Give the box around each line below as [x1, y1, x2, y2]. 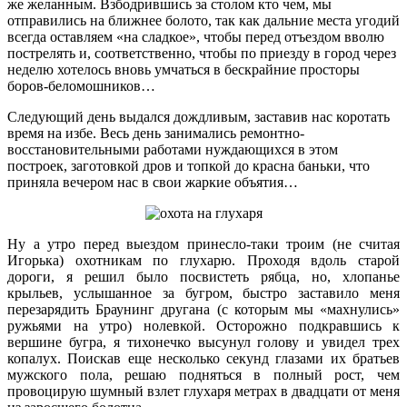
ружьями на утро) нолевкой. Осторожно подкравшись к [7, 317, 400, 333]
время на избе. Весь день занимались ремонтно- [7, 124, 304, 141]
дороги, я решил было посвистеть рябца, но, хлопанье [7, 268, 400, 284]
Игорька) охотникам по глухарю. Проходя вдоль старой [7, 252, 400, 268]
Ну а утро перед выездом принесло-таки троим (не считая [7, 235, 400, 252]
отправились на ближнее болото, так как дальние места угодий [7, 12, 400, 28]
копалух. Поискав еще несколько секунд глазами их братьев [7, 350, 400, 366]
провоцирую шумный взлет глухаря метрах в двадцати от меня [7, 382, 400, 399]
